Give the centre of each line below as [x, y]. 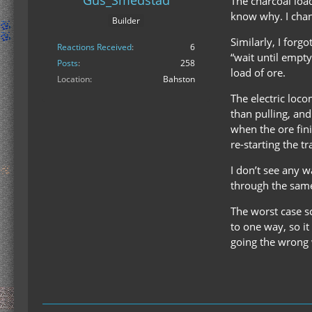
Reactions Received [94, 47]
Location [73, 79]
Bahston [179, 79]
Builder [126, 21]
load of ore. [258, 72]
